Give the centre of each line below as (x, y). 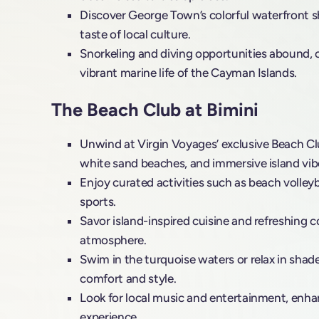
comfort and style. (128, 278)
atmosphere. (113, 240)
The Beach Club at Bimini (155, 109)
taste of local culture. (135, 35)
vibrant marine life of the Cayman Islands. (189, 73)
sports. (98, 201)
